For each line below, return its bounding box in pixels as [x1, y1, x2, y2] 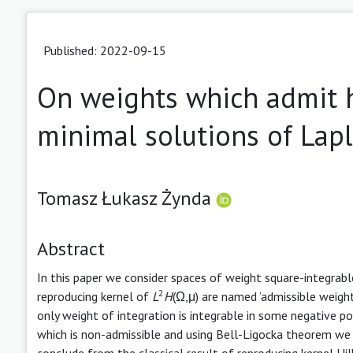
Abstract [37, 236, 105, 261]
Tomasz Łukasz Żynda [37, 185, 216, 210]
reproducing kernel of [37, 288, 152, 304]
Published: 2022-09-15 [43, 42, 166, 58]
